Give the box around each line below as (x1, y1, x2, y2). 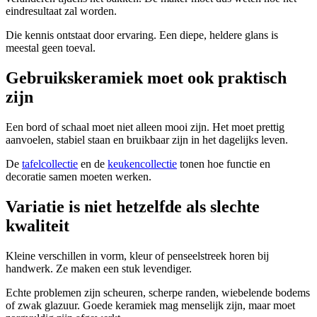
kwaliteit (6, 217, 69, 236)
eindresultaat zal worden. (6, 5, 117, 18)
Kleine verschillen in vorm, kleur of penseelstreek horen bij (6, 249, 269, 262)
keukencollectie (108, 158, 177, 171)
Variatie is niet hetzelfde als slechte (6, 197, 260, 217)
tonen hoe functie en (177, 158, 270, 171)
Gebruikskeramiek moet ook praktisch (6, 69, 287, 88)
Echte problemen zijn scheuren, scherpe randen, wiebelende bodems (6, 286, 310, 299)
